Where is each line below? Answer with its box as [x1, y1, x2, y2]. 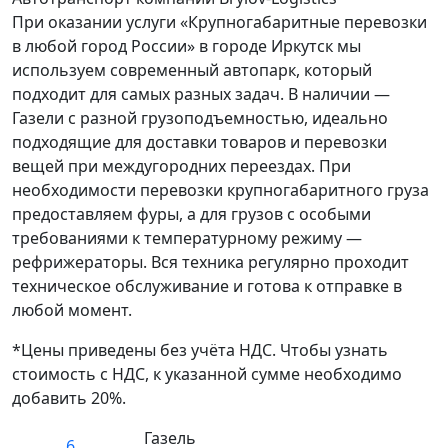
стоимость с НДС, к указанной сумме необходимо [12, 363, 402, 386]
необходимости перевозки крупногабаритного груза [12, 179, 429, 202]
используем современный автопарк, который [12, 59, 372, 82]
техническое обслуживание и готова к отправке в [12, 275, 402, 298]
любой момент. [12, 299, 132, 322]
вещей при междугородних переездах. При [12, 155, 351, 178]
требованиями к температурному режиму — [12, 227, 362, 250]
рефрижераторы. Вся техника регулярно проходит [12, 251, 409, 274]
